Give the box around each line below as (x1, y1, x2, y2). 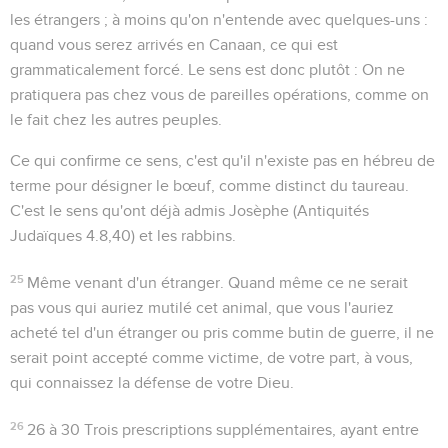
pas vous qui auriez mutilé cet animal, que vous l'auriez (10, 299, 394, 316)
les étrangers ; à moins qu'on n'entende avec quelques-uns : (10, 11, 428, 28)
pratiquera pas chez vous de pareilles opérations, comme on (10, 86, 429, 103)
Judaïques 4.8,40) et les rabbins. (10, 227, 236, 244)
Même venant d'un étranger (27, 274, 221, 291)
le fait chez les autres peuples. (10, 111, 222, 128)
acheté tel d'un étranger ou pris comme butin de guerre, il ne (10, 324, 434, 341)
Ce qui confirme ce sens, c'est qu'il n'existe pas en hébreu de (10, 152, 435, 169)
